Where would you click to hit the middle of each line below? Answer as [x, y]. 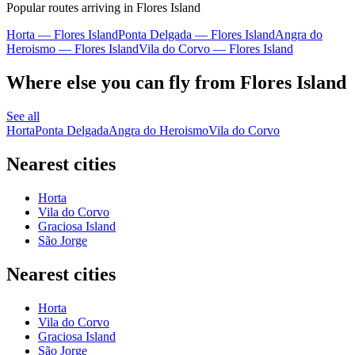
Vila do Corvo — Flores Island [216, 49]
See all [23, 116]
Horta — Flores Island [62, 35]
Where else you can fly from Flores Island [176, 83]
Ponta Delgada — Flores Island [197, 35]
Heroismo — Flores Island [73, 49]
